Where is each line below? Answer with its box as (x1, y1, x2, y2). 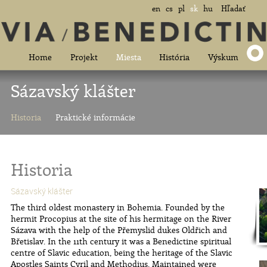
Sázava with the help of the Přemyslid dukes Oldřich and (11, 224, 227, 235)
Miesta (116, 51, 141, 63)
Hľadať (221, 3, 246, 14)
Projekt (70, 51, 98, 63)
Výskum (208, 51, 239, 63)
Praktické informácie (55, 111, 135, 123)
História (159, 51, 190, 63)
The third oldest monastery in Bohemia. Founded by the (11, 201, 225, 213)
